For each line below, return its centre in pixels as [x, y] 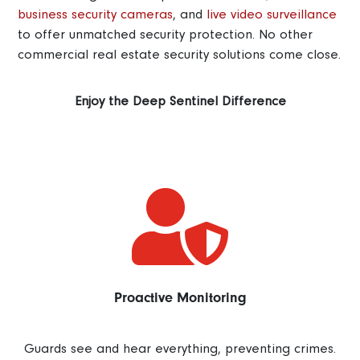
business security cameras [96, 14]
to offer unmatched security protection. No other [166, 35]
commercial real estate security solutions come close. [180, 55]
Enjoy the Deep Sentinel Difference [180, 101]
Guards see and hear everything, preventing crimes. [180, 349]
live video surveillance [272, 14]
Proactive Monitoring [180, 298]
